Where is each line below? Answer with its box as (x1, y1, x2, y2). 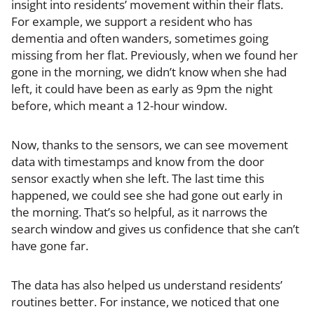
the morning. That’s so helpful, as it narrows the (11, 203, 268, 220)
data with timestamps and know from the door (11, 153, 264, 170)
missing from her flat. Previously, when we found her (11, 46, 298, 63)
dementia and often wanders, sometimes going (11, 29, 268, 46)
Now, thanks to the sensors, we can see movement (11, 136, 288, 153)
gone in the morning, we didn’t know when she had (11, 63, 287, 80)
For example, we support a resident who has (11, 13, 252, 29)
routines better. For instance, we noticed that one (11, 293, 280, 310)
